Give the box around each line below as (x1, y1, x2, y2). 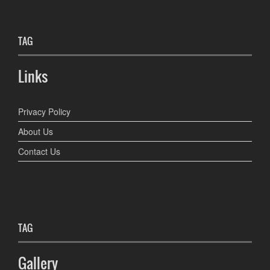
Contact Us (18, 145, 60, 158)
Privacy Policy (18, 105, 71, 118)
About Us (18, 125, 53, 138)
